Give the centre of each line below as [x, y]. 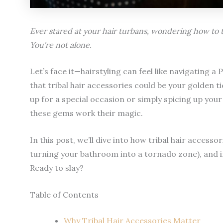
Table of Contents [64, 194]
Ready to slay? [57, 168]
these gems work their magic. [86, 113]
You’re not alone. [61, 45]
